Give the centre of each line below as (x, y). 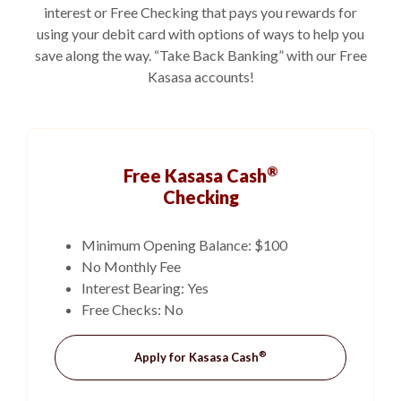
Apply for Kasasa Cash (196, 357)
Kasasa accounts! (200, 77)
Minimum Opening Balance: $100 (184, 245)
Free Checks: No (132, 309)
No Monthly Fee (131, 266)
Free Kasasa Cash (195, 175)
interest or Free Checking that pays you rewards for (200, 12)
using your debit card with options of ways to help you (200, 34)
